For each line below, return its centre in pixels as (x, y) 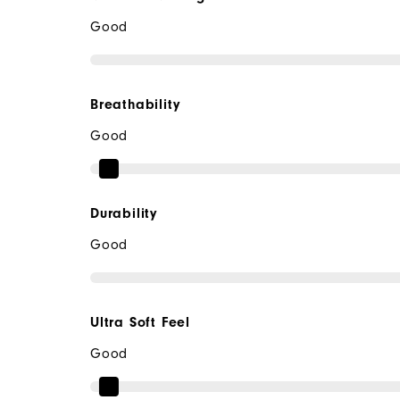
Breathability (135, 105)
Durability (124, 214)
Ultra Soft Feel (140, 323)
